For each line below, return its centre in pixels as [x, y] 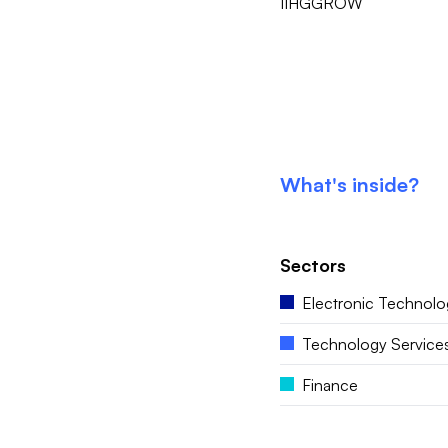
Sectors [312, 264]
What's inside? [349, 185]
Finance [329, 384]
